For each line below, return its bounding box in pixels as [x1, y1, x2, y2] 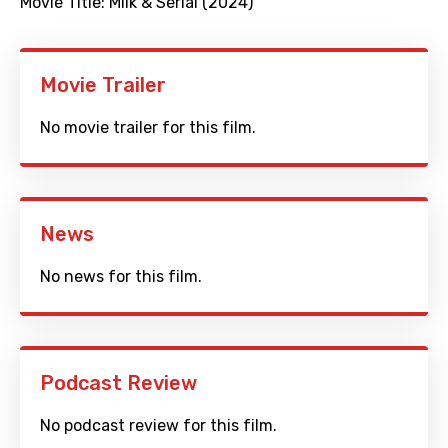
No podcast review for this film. [40, 416, 277, 436]
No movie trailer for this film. [40, 118, 256, 138]
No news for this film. [40, 267, 202, 287]
